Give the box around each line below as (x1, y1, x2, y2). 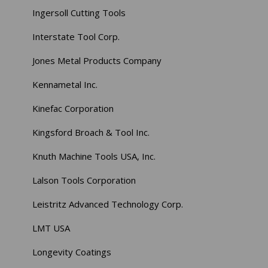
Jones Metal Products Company (32, 54, 162, 67)
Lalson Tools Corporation (32, 174, 136, 187)
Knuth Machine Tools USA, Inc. (32, 150, 156, 163)
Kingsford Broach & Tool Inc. (32, 126, 150, 139)
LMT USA (32, 222, 71, 234)
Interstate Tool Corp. (32, 31, 120, 43)
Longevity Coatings (32, 246, 112, 258)
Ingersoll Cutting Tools (32, 7, 126, 19)
